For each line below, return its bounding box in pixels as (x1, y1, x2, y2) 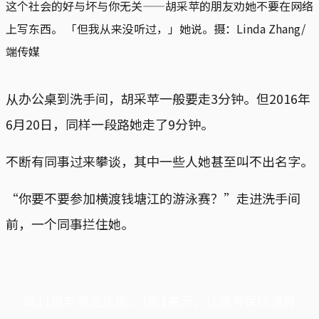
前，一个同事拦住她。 (6, 214, 134, 233)
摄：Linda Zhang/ (214, 19, 305, 37)
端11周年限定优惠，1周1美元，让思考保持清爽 (23, 291, 296, 310)
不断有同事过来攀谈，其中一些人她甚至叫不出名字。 (6, 151, 313, 170)
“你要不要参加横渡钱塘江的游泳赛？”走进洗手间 (6, 188, 300, 207)
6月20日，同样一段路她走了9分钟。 (6, 114, 214, 133)
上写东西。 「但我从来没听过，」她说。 (6, 19, 214, 37)
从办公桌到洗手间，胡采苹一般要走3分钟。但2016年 (6, 88, 310, 108)
